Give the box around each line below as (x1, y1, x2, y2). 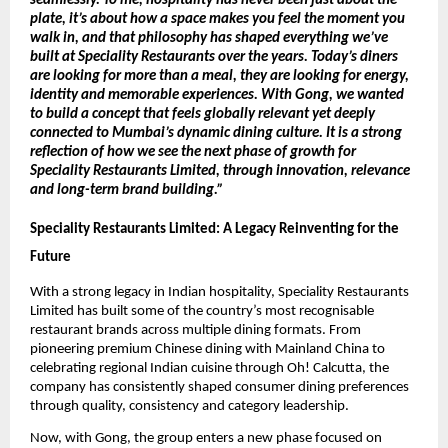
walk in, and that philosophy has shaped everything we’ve (30, 31, 388, 47)
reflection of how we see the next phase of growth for (30, 145, 356, 161)
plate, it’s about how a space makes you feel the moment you (30, 12, 405, 28)
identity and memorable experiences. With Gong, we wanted (30, 88, 404, 104)
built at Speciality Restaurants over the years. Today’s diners (30, 50, 398, 66)
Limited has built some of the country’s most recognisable (30, 303, 374, 319)
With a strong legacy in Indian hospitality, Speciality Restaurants (30, 284, 409, 300)
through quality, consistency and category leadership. (30, 398, 349, 414)
